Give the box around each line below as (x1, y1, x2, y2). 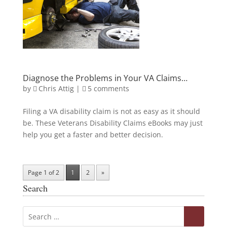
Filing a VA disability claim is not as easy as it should (22, 106, 200, 117)
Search (22, 182, 48, 195)
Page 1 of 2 (27, 168, 59, 177)
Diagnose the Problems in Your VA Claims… (22, 72, 187, 84)
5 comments (87, 84, 129, 94)
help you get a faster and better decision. (22, 130, 163, 140)
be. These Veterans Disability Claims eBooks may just (22, 118, 203, 128)
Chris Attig (38, 84, 74, 94)
